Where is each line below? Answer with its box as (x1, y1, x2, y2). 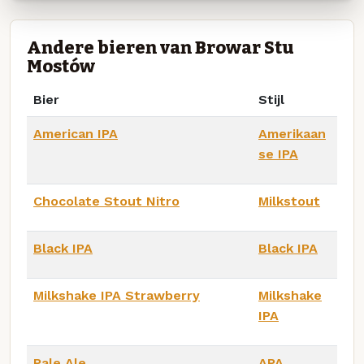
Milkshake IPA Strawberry (33, 287, 200, 303)
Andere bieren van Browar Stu (27, 37, 294, 58)
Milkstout (258, 193, 320, 209)
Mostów (27, 55, 95, 77)
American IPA (33, 125, 118, 141)
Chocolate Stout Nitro (33, 193, 180, 209)
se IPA (258, 145, 298, 162)
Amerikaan (258, 125, 326, 141)
